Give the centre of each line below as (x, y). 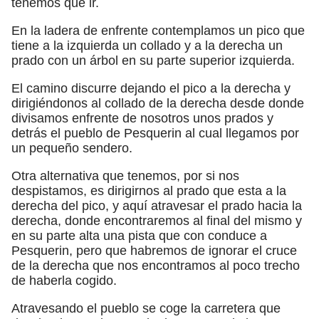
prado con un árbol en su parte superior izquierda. (153, 60)
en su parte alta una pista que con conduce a (139, 235)
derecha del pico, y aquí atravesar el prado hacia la (157, 205)
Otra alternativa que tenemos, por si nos (125, 176)
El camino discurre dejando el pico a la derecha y (151, 88)
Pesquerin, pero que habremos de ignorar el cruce (154, 250)
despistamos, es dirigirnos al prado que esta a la (149, 190)
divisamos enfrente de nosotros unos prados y (142, 118)
